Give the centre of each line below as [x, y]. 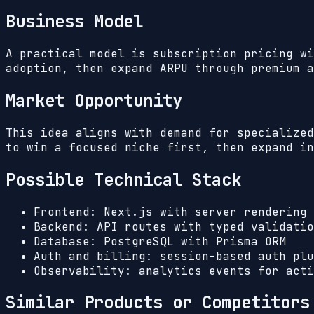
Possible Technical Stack [123, 179]
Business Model [74, 21]
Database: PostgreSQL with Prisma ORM [160, 241]
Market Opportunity [94, 100]
